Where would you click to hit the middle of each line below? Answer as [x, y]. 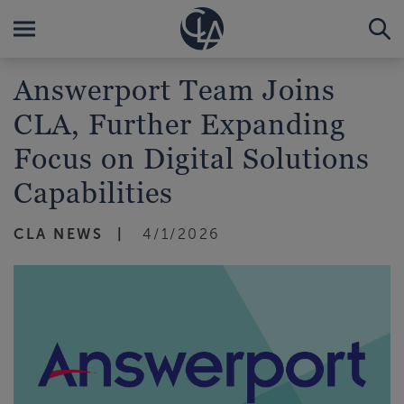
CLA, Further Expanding [179, 124]
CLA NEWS [58, 234]
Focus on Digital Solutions [192, 158]
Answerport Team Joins [174, 89]
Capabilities [93, 192]
